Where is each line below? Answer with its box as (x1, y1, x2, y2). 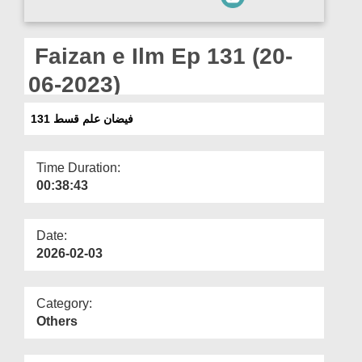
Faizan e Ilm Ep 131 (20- (28, 43, 293, 69)
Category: (36, 296, 92, 310)
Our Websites (19, 32, 81, 44)
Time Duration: (36, 160, 120, 175)
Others (36, 314, 78, 328)
